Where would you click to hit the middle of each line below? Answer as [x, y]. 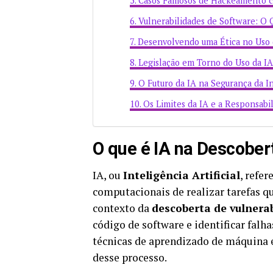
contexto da [122, 208]
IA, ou [108, 175]
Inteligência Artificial [182, 175]
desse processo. [130, 258]
